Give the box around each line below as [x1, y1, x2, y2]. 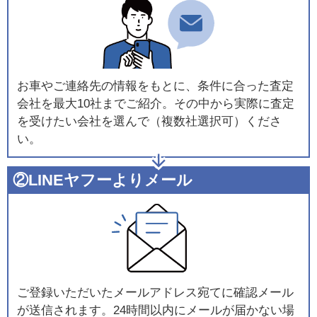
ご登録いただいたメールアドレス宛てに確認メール [16, 286, 294, 299]
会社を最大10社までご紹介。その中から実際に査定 [16, 96, 294, 110]
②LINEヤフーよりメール [12, 172, 192, 190]
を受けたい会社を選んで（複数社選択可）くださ [16, 114, 282, 128]
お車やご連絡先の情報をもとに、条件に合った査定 [16, 79, 294, 93]
